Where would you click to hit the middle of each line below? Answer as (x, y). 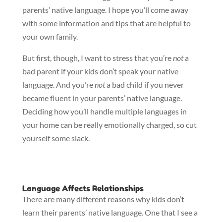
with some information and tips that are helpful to (106, 23)
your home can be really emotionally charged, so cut (109, 125)
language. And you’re (58, 84)
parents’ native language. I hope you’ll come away (105, 10)
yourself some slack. (56, 138)
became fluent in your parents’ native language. (102, 98)
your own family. (50, 36)
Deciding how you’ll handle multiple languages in (104, 111)
